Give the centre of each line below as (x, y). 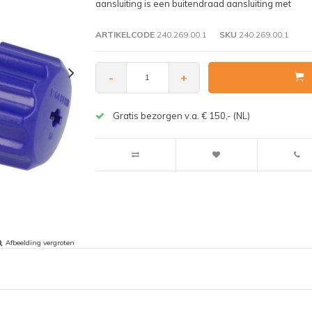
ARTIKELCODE (125, 34)
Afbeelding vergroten (40, 242)
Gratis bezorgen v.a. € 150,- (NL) (181, 115)
